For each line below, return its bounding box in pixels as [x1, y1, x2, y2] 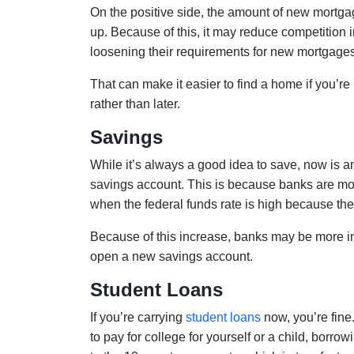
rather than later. [90, 97, 180, 111]
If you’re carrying [90, 311, 186, 325]
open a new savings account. [90, 250, 253, 264]
